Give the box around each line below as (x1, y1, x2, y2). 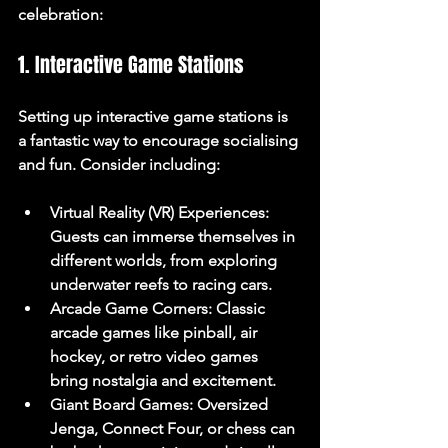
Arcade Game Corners (50, 299, 208, 318)
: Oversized (189, 395, 272, 414)
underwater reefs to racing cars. (50, 275, 272, 294)
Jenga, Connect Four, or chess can (50, 419, 299, 438)
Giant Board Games (50, 395, 189, 414)
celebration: (18, 5, 103, 24)
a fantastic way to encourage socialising (18, 131, 302, 150)
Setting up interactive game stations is (18, 107, 292, 126)
